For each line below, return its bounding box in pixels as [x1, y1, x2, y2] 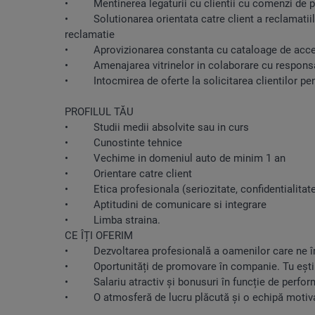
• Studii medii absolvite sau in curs [65, 120, 249, 134]
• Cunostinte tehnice [65, 136, 182, 149]
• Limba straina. [65, 213, 160, 226]
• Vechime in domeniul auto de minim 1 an [65, 151, 285, 165]
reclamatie [65, 27, 115, 41]
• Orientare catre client [65, 167, 192, 180]
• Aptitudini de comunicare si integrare [65, 198, 266, 211]
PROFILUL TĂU [65, 105, 134, 118]
